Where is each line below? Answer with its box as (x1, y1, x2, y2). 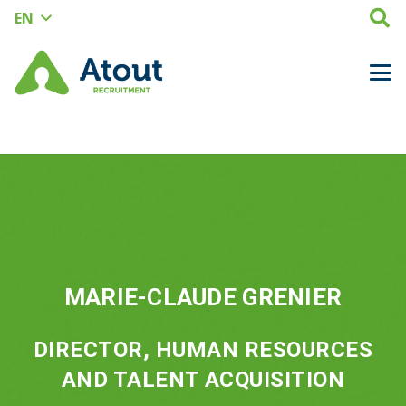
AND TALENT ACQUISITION (61, 366, 345, 392)
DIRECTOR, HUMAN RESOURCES (33, 336, 372, 362)
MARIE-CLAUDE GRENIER (63, 283, 343, 311)
